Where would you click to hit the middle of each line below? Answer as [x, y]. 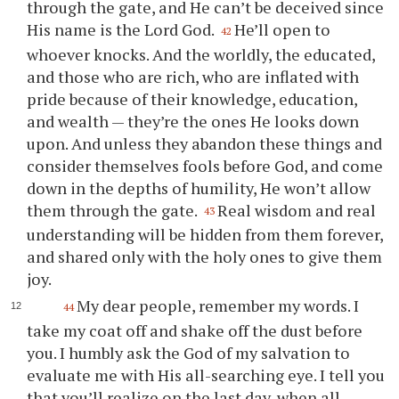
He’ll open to [283, 29]
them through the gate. [114, 210]
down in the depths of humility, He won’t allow [199, 187]
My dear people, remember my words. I [217, 306]
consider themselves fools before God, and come [205, 165]
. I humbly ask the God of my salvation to [202, 352]
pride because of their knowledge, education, [192, 98]
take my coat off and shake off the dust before [195, 330]
